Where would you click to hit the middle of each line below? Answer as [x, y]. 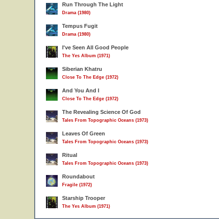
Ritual [70, 155]
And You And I [81, 90]
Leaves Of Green [84, 133]
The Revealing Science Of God [101, 112]
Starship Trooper [84, 198]
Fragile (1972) [77, 185]
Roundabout [78, 176]
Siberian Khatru [82, 69]
